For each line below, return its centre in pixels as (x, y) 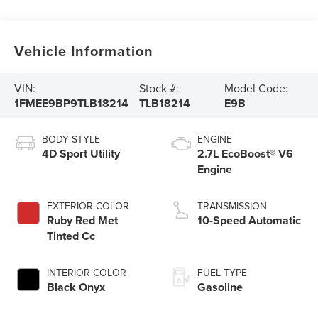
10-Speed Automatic (249, 221)
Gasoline (220, 287)
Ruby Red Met (83, 221)
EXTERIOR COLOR (88, 206)
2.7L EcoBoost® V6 (245, 154)
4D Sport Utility (81, 154)
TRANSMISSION (232, 206)
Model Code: (256, 88)
